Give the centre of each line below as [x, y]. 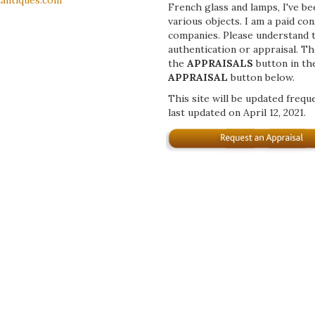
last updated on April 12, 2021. [237, 113]
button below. [261, 78]
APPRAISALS [221, 64]
